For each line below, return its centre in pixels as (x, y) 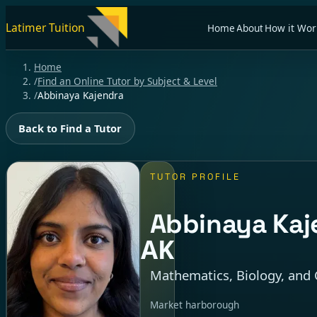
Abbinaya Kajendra (81, 95)
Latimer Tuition (45, 28)
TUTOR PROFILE (195, 177)
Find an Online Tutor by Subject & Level (127, 81)
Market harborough (194, 304)
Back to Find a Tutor (70, 128)
